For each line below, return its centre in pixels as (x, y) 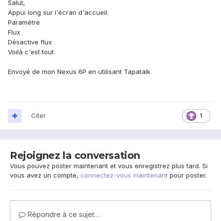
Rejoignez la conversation (75, 156)
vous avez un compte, (45, 175)
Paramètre (24, 22)
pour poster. (187, 175)
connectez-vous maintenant (124, 175)
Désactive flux (30, 42)
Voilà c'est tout (31, 52)
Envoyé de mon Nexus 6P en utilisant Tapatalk (79, 72)
